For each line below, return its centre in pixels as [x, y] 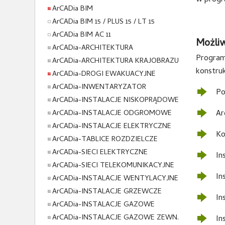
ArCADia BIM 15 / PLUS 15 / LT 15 [103, 22]
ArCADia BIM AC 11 [81, 35]
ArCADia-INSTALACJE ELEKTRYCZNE [111, 127]
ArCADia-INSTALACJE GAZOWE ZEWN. [115, 218]
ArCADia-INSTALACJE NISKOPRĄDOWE [115, 100]
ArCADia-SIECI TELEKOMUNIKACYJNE [113, 166]
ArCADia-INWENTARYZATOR [99, 87]
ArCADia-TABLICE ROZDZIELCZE [105, 140]
